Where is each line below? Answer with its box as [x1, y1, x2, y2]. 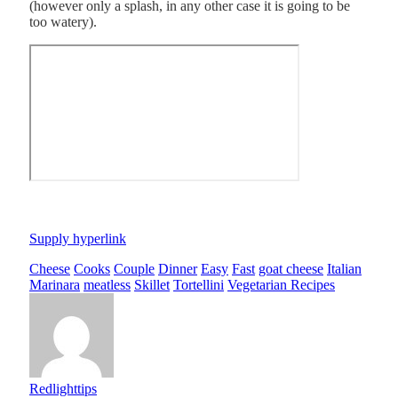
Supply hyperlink [29, 230, 126, 246]
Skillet [134, 276, 170, 292]
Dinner [158, 260, 197, 276]
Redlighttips [29, 380, 97, 396]
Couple [114, 260, 155, 276]
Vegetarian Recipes [227, 276, 335, 292]
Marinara [29, 276, 80, 292]
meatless [84, 276, 131, 292]
